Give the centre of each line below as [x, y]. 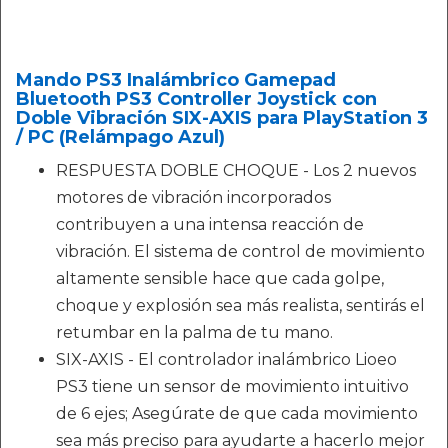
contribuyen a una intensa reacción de [210, 225]
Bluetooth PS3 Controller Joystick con [196, 99]
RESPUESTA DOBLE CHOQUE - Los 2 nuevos [236, 171]
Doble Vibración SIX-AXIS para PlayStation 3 [222, 118]
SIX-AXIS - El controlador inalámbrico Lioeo [226, 360]
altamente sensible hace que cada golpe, [220, 279]
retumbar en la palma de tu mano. [194, 333]
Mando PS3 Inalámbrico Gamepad [176, 80]
